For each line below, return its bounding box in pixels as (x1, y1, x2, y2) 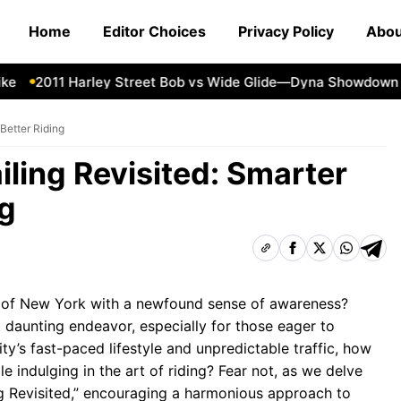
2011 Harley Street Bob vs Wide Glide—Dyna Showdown (8, 73, 372, 90)
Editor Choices (103, 22, 206, 40)
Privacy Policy (238, 22, 334, 40)
